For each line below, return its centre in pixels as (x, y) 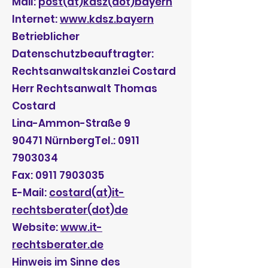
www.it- (81, 227)
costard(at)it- (87, 193)
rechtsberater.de (58, 245)
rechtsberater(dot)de (70, 210)
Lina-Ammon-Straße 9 (71, 123)
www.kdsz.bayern (107, 19)
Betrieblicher (46, 36)
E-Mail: (31, 193)
